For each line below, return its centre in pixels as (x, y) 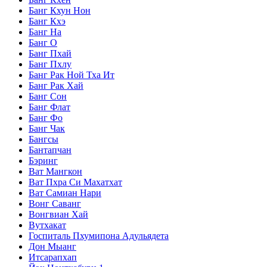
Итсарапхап (53, 257)
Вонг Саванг (55, 203)
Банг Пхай (50, 53)
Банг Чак (47, 128)
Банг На (45, 32)
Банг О (43, 42)
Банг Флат (49, 107)
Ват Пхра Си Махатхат (75, 182)
